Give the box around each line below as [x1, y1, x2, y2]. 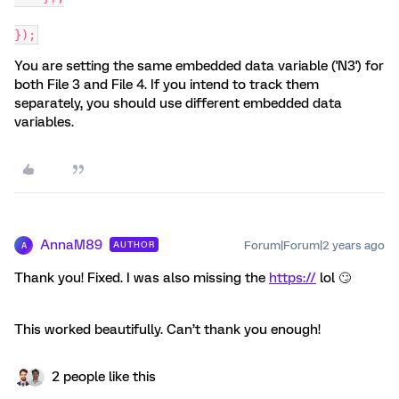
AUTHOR [113, 240, 155, 249]
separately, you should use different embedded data [14, 95, 342, 111]
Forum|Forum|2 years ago [244, 239, 385, 252]
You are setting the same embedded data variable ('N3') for [14, 58, 384, 74]
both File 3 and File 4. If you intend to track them [14, 77, 319, 93]
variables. [14, 114, 74, 130]
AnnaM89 [40, 237, 102, 253]
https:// [269, 270, 316, 286]
